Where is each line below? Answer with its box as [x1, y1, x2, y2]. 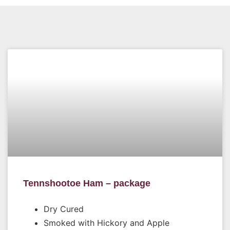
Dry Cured [44, 204, 84, 214]
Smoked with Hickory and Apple [44, 218, 169, 228]
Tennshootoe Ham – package [23, 178, 150, 188]
